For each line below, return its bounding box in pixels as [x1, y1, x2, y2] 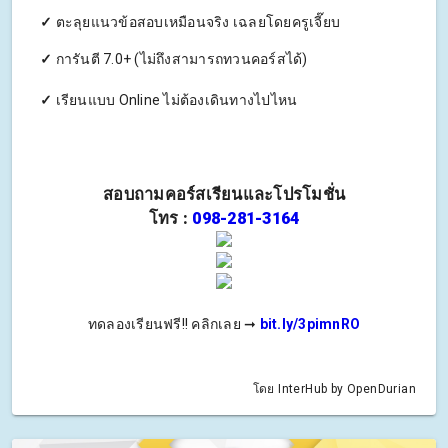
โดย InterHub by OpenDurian [252, 382, 416, 397]
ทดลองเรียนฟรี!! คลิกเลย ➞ [87, 316, 260, 333]
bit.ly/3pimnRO [259, 316, 361, 333]
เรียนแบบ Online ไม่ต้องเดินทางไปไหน [52, 92, 298, 109]
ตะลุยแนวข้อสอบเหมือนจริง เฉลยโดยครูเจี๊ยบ [52, 14, 340, 31]
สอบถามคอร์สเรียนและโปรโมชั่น [103, 185, 345, 205]
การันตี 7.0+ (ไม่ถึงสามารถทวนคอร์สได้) [52, 51, 308, 68]
